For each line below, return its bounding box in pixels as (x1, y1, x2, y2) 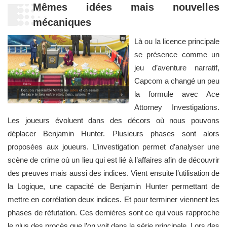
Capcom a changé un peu (134, 77, 219, 86)
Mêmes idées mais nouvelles (33, 2, 219, 13)
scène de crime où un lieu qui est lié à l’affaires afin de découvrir (8, 156, 219, 165)
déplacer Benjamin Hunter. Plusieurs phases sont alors (8, 129, 219, 138)
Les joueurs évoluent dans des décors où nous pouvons (8, 116, 219, 125)
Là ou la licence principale (134, 37, 219, 46)
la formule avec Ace (134, 90, 219, 99)
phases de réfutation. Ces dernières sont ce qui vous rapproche (8, 208, 219, 217)
